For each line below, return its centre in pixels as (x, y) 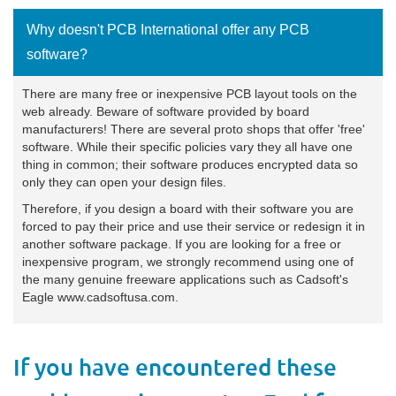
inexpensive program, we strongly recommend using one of (188, 261)
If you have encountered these (175, 367)
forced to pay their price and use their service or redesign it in (194, 226)
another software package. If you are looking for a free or (182, 244)
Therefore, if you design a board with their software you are (188, 208)
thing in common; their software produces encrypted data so (190, 164)
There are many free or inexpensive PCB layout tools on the (190, 93)
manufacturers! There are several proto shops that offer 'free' (194, 129)
